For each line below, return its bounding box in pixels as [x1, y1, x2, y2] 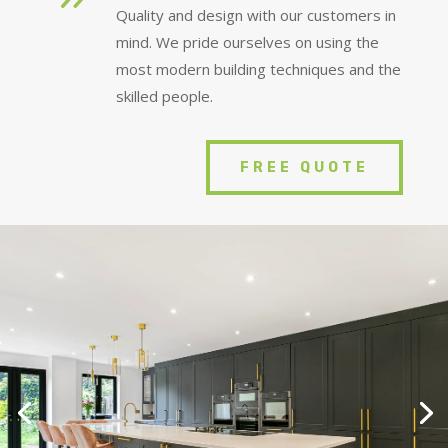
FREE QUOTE [240, 159, 370, 177]
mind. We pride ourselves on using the [116, 32, 379, 53]
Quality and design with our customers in [116, 5, 396, 26]
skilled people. [116, 86, 213, 107]
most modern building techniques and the [116, 59, 401, 80]
